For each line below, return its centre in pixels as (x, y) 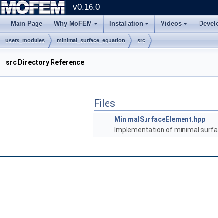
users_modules (25, 40)
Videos (171, 24)
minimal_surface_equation (91, 40)
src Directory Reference (45, 62)
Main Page (27, 24)
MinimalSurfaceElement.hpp (160, 119)
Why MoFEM (73, 24)
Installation (126, 24)
